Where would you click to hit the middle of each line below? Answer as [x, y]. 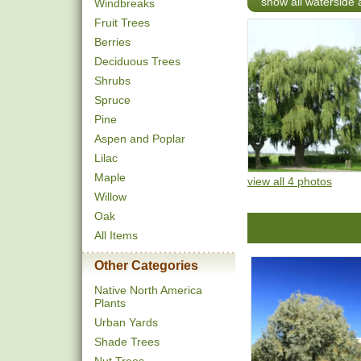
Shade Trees [127, 342]
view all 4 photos [290, 181]
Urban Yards [126, 322]
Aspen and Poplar [140, 139]
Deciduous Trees [137, 61]
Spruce [112, 100]
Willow [110, 197]
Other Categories [146, 266]
